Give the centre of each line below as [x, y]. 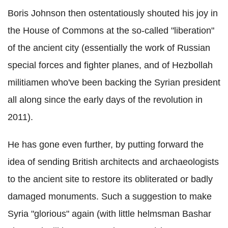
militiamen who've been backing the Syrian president [114, 82]
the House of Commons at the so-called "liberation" [111, 31]
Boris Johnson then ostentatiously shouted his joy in [113, 13]
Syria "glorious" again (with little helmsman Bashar [109, 214]
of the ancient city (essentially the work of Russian [109, 48]
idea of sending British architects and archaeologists [113, 162]
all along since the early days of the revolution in [105, 100]
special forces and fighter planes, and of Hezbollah [110, 65]
